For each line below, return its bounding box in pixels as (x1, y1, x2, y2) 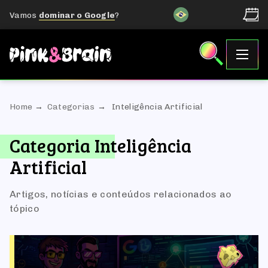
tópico (10, 203, 39, 214)
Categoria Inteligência (10, 133, 192, 157)
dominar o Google (38, 10, 115, 20)
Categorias (47, 102, 95, 112)
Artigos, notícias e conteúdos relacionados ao (10, 188, 232, 200)
